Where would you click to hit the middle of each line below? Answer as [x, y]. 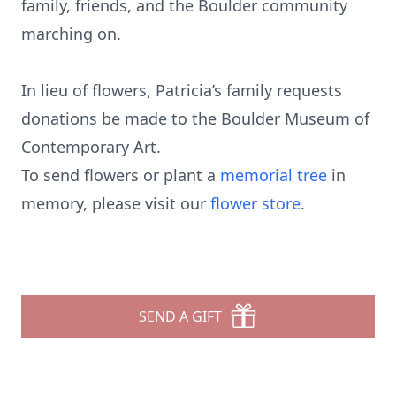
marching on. [71, 34]
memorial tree [274, 175]
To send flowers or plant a [121, 175]
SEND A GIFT [180, 316]
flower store [255, 203]
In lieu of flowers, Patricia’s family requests [182, 90]
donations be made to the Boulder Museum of [195, 118]
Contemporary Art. [91, 147]
